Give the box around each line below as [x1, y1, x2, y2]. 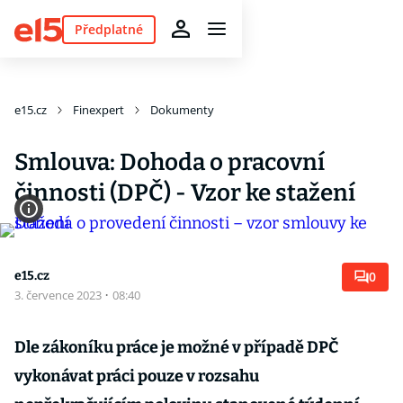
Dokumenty [150, 102, 214, 118]
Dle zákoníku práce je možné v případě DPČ [14, 337, 338, 357]
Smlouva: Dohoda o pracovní [14, 148, 325, 176]
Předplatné [74, 20, 143, 38]
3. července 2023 [14, 287, 104, 303]
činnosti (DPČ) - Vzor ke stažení [14, 179, 355, 207]
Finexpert [73, 102, 124, 118]
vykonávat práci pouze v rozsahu [14, 366, 259, 386]
